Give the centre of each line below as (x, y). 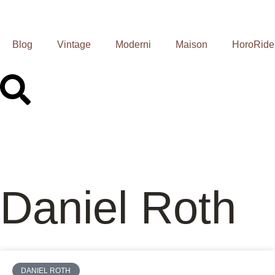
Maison (192, 45)
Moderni (133, 45)
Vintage (74, 45)
